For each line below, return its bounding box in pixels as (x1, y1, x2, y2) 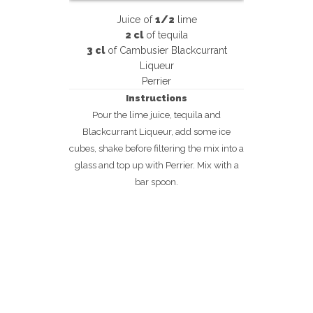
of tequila (143, 29, 188, 41)
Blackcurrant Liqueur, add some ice (82, 126, 231, 137)
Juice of (116, 14, 155, 25)
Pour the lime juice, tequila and (92, 109, 221, 120)
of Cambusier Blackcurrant (104, 45, 227, 56)
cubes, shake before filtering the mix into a (69, 143, 244, 154)
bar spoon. (135, 176, 178, 187)
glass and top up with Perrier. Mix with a (74, 159, 239, 170)
